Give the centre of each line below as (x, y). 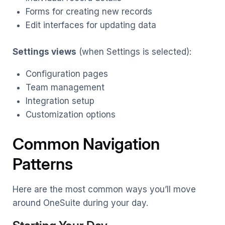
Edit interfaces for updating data (91, 25)
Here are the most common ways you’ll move (104, 190)
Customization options (70, 114)
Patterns (43, 164)
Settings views (44, 51)
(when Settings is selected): (134, 51)
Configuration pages (67, 74)
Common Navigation (86, 144)
